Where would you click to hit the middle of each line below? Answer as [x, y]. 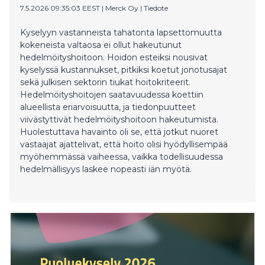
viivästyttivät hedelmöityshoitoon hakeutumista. [119, 119]
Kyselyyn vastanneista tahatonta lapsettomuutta [121, 32]
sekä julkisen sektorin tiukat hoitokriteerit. [105, 82]
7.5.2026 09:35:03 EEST [60, 8]
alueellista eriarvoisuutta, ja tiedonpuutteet [108, 107]
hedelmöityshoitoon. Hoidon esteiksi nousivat [114, 57]
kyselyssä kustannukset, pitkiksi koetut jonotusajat [124, 70]
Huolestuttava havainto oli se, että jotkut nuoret [119, 132]
